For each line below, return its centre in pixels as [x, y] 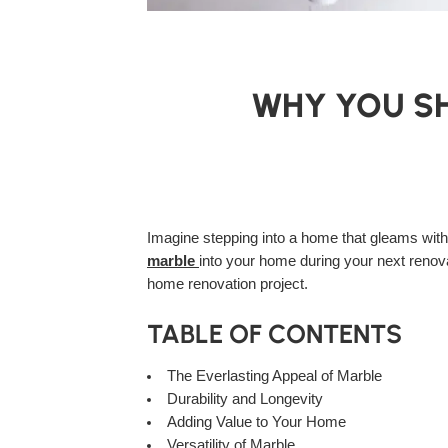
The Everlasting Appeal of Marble [274, 376]
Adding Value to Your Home [256, 422]
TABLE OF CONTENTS [274, 334]
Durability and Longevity [244, 399]
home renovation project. [227, 284]
